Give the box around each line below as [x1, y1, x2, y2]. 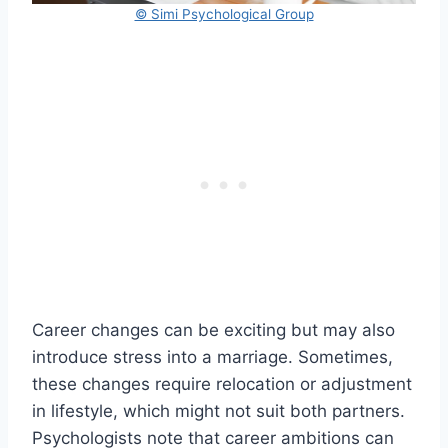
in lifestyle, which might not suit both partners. [32, 400, 405, 421]
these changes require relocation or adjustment [32, 373, 412, 394]
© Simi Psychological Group [134, 5, 314, 22]
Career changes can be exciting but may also [32, 319, 395, 340]
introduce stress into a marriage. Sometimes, [32, 346, 393, 367]
